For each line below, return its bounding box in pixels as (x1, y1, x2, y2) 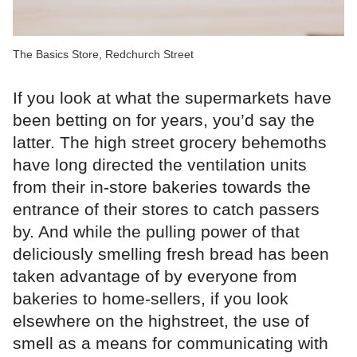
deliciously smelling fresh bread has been (13, 244, 329, 263)
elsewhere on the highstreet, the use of (13, 311, 309, 330)
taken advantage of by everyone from (13, 266, 297, 285)
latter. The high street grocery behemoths (13, 132, 327, 151)
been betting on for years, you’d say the (13, 110, 315, 129)
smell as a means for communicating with (13, 333, 328, 352)
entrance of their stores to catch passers (13, 199, 320, 218)
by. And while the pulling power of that (13, 222, 300, 241)
